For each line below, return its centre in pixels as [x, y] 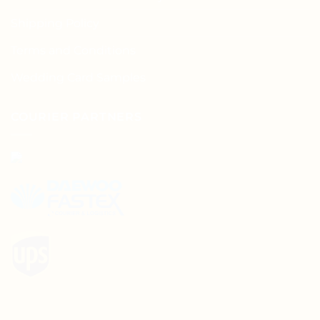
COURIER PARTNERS [76, 117]
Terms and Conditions [73, 51]
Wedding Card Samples [78, 78]
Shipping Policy [55, 24]
